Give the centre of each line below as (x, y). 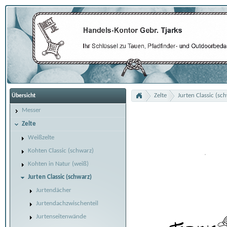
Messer (31, 110)
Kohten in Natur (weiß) (58, 164)
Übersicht (24, 96)
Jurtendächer (54, 190)
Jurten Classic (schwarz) (60, 177)
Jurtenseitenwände (61, 217)
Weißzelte (41, 138)
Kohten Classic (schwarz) (61, 151)
